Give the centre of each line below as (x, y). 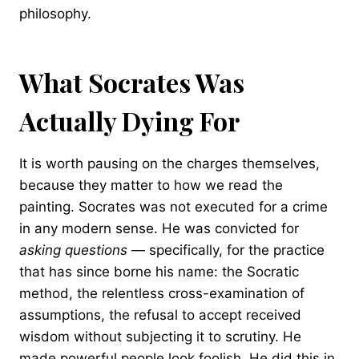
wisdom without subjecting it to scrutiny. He (160, 337)
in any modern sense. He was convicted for (159, 229)
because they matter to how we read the (151, 186)
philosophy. (55, 14)
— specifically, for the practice (226, 250)
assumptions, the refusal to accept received (160, 315)
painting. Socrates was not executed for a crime (173, 207)
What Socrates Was (132, 83)
